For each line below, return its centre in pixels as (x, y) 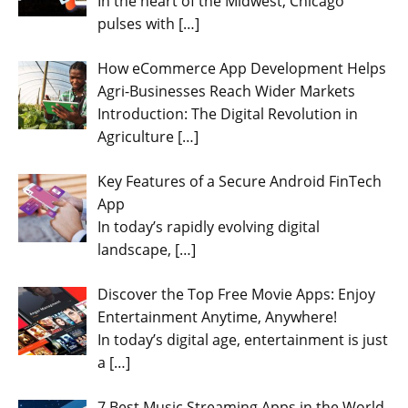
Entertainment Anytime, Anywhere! (217, 316)
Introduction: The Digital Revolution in (228, 113)
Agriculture (138, 136)
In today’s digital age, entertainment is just (243, 339)
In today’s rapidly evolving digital (209, 226)
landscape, (136, 249)
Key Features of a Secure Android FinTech (240, 181)
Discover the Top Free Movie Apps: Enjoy (236, 294)
